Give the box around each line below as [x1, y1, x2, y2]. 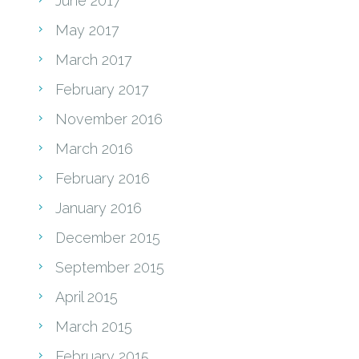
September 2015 [55, 258, 164, 276]
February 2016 [55, 169, 150, 187]
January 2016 [55, 199, 142, 216]
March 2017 [55, 50, 132, 68]
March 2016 [55, 139, 133, 157]
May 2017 [55, 21, 119, 38]
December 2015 [55, 228, 160, 246]
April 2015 [55, 288, 118, 305]
